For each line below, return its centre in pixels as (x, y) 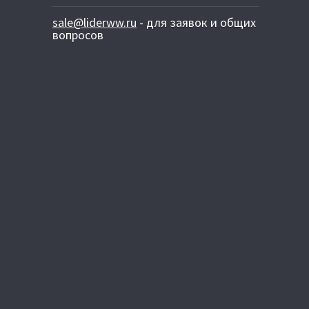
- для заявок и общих (196, 22)
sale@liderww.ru (94, 22)
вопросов (78, 35)
